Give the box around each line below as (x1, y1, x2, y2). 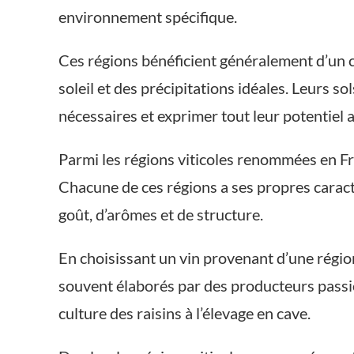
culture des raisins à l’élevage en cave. (58, 303, 311, 322)
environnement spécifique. (58, 6, 237, 26)
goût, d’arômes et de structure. (58, 204, 263, 224)
